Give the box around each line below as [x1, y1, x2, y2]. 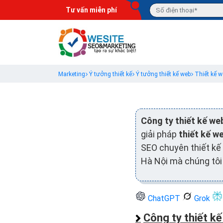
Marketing [58, 71, 85, 78]
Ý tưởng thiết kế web [136, 71, 191, 78]
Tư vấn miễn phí [66, 6, 117, 14]
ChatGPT [146, 193, 182, 203]
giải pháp [141, 128, 179, 139]
